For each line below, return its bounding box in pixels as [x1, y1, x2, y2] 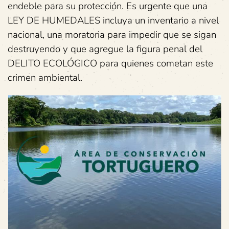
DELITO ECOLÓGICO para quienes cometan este [8, 57, 213, 71]
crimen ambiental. [8, 71, 82, 85]
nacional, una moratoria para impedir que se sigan [8, 28, 216, 42]
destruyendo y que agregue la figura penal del [8, 42, 202, 56]
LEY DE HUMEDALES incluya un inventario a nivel [8, 14, 219, 28]
